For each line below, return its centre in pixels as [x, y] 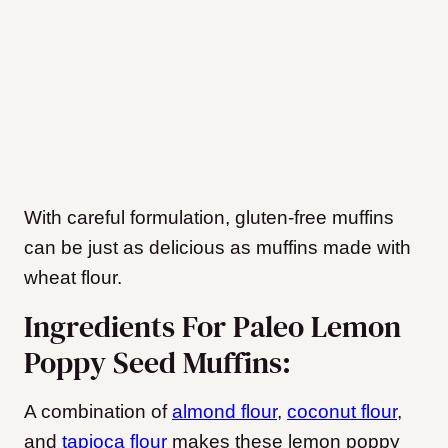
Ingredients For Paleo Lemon [212, 327]
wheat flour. [73, 278]
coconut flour [342, 412]
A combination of [98, 412]
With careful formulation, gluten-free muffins [209, 218]
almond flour [224, 412]
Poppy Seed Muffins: [157, 363]
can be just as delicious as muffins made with [217, 248]
